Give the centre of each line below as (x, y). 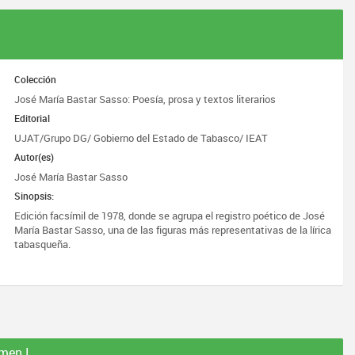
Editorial (32, 118)
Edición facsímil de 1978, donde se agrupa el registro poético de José (170, 216)
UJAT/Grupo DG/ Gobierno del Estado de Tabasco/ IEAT (141, 138)
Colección (36, 79)
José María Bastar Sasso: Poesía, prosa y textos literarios (145, 99)
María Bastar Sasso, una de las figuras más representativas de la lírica (173, 230)
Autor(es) (34, 157)
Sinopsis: (34, 196)
